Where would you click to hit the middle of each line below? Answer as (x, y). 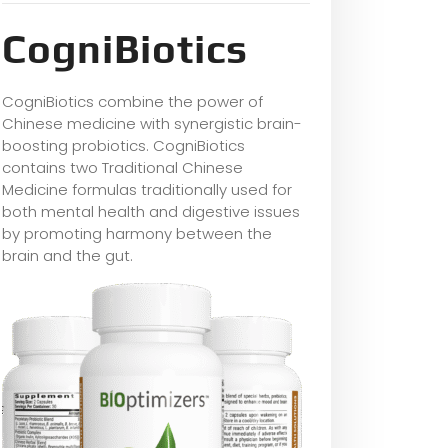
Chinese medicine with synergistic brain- (152, 123)
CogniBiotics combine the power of (132, 101)
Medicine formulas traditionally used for (147, 189)
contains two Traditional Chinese (122, 167)
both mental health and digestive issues (151, 211)
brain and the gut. (67, 255)
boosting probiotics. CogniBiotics (123, 145)
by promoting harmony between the (137, 233)
